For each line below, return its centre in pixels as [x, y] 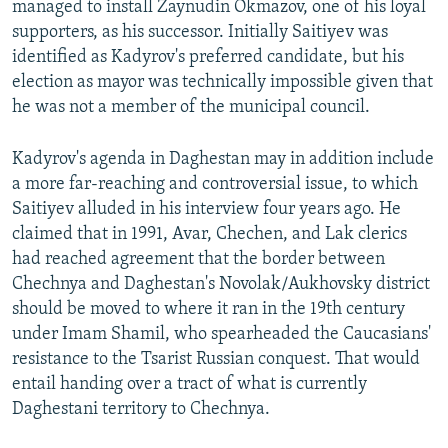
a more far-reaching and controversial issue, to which [215, 185]
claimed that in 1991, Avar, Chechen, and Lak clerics [209, 235]
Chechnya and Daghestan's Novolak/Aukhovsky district [221, 285]
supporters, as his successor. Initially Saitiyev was [200, 33]
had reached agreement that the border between [198, 260]
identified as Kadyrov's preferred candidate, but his [208, 58]
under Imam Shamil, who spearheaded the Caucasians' [221, 335]
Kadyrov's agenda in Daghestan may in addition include [223, 160]
